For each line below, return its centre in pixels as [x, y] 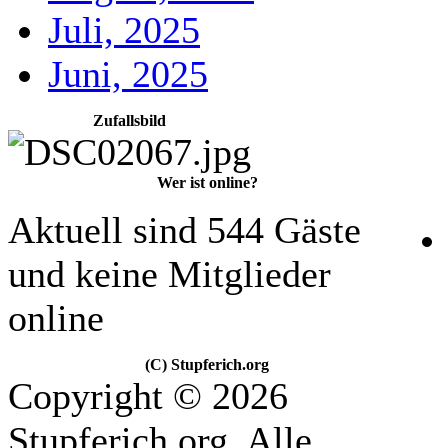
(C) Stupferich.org [207, 364]
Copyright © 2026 [148, 396]
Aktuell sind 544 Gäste [184, 230]
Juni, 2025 [128, 74]
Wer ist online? [207, 182]
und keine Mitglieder [169, 274]
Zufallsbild [129, 120]
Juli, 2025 [124, 30]
